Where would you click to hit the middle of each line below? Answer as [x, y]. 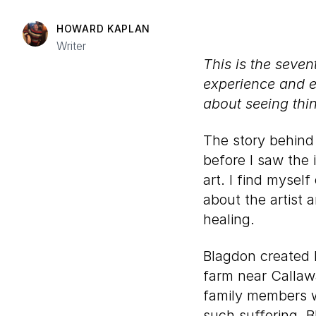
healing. [229, 219]
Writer [71, 46]
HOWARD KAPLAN [104, 29]
